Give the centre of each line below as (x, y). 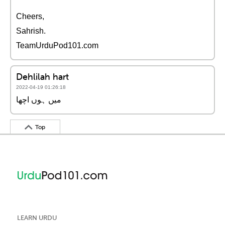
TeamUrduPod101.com (57, 45)
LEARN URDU (37, 218)
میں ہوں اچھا (39, 100)
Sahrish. (31, 31)
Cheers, (30, 16)
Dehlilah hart (42, 77)
